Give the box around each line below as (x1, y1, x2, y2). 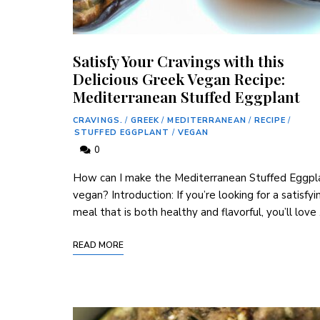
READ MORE (73, 239, 124, 251)
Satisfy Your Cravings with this (73, 51, 284, 71)
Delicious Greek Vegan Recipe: (73, 69, 285, 89)
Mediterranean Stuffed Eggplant (73, 86, 300, 107)
